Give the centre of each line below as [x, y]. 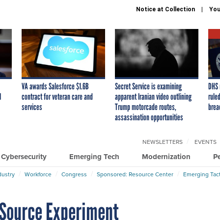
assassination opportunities [149, 117]
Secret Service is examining [148, 86]
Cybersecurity [24, 156]
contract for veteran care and [57, 96]
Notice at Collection [165, 9]
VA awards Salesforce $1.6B [55, 86]
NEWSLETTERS [163, 141]
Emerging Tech [94, 156]
